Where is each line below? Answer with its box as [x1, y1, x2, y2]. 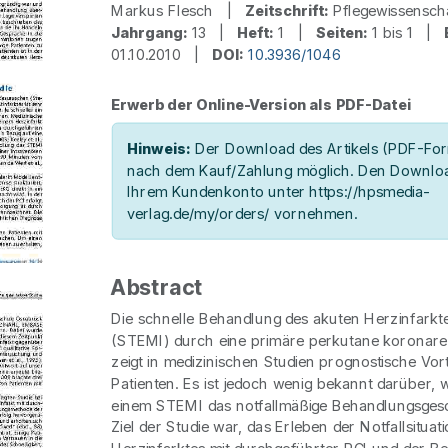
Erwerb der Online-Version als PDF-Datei [111, 95, 412, 114]
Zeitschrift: [244, 2, 329, 20]
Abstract [111, 274, 204, 301]
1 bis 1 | [367, 23, 445, 42]
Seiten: [315, 23, 368, 42]
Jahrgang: [111, 23, 188, 42]
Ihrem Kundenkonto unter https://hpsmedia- [126, 182, 430, 201]
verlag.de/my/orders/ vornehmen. [126, 204, 358, 223]
